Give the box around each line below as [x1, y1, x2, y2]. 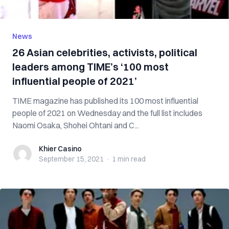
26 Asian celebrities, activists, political [12, 46, 197, 59]
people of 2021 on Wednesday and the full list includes [12, 108, 202, 118]
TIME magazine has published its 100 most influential [12, 96, 198, 106]
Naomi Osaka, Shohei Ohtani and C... [12, 120, 139, 130]
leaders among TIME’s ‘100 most [12, 60, 169, 73]
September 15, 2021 [39, 154, 104, 164]
